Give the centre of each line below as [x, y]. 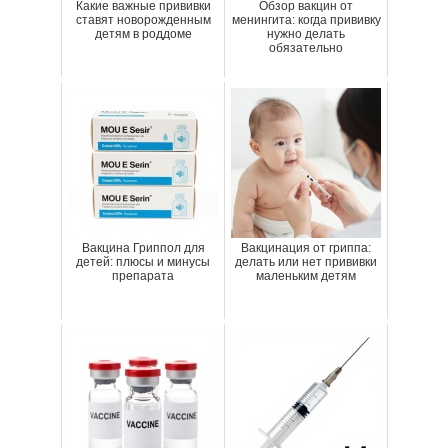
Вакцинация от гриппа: [306, 248]
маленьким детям [306, 276]
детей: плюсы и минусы [143, 262]
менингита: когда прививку [306, 20]
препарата [143, 276]
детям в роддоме [143, 34]
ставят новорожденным [143, 20]
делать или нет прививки [306, 262]
